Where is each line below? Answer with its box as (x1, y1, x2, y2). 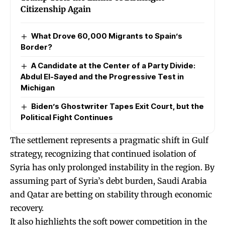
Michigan (21, 82, 55, 92)
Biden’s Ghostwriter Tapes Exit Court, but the (31, 101, 204, 111)
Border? (21, 42, 54, 52)
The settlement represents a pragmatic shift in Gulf (10, 135, 208, 145)
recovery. (10, 202, 44, 213)
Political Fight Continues (21, 112, 113, 122)
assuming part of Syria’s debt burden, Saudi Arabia (10, 175, 207, 186)
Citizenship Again (21, 4, 91, 14)
